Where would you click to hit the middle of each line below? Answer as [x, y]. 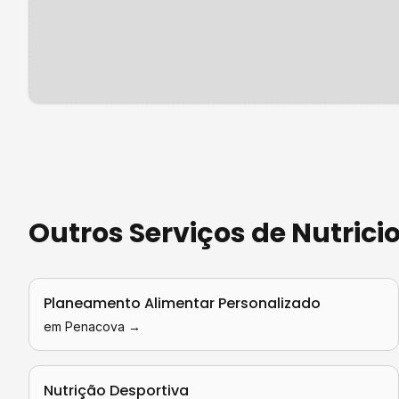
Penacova [95, 326]
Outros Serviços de [160, 233]
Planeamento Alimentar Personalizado [182, 303]
